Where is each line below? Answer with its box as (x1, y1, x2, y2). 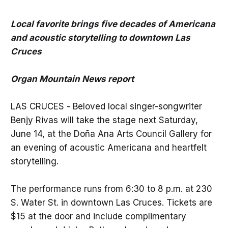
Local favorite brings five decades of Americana (10, 18, 215, 29)
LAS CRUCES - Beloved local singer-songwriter (10, 101, 202, 112)
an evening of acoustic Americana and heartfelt (10, 142, 207, 153)
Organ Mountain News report (10, 74, 134, 84)
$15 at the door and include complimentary (10, 211, 186, 222)
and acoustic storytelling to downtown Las (10, 32, 190, 43)
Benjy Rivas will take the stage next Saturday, (10, 115, 198, 126)
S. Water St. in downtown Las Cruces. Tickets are (10, 197, 212, 208)
